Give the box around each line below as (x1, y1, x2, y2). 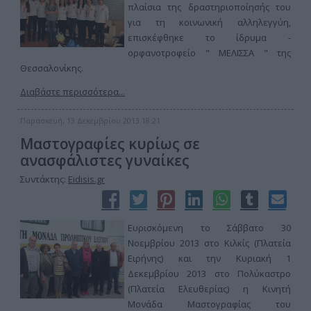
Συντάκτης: (20, 173, 68, 185)
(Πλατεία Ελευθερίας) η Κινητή (128, 283, 291, 295)
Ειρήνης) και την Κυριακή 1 (128, 252, 291, 264)
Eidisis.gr (68, 173, 105, 185)
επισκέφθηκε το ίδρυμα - (128, 31, 291, 44)
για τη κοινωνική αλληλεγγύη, (128, 16, 291, 28)
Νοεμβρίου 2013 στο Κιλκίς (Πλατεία (128, 237, 291, 249)
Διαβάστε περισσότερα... (20, 85, 125, 98)
